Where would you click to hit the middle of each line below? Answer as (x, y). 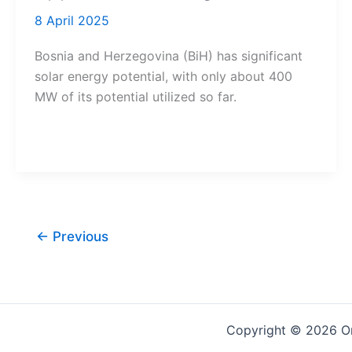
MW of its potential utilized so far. (136, 96)
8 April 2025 (72, 21)
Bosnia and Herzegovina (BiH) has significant (169, 55)
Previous (78, 236)
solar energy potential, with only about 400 (163, 76)
